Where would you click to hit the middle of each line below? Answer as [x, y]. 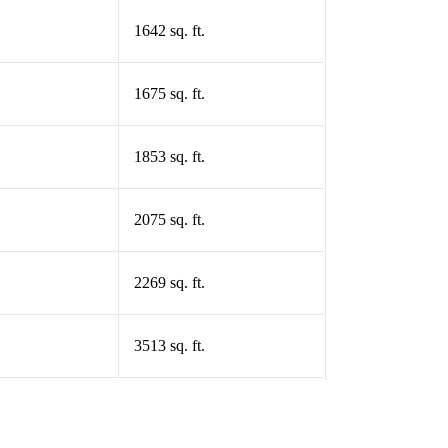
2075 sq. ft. [169, 220]
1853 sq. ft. [169, 157]
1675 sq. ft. [169, 94]
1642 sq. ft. [169, 31]
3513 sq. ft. [169, 346]
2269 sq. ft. [169, 283]
